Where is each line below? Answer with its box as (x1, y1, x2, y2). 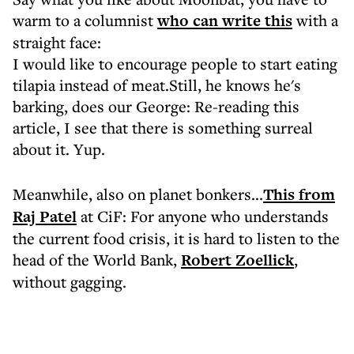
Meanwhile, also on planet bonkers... (13, 183, 263, 205)
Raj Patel (13, 205, 77, 228)
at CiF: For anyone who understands (77, 205, 329, 227)
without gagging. (13, 271, 126, 292)
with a (292, 9, 338, 31)
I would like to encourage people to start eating (13, 53, 337, 74)
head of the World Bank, (13, 249, 181, 270)
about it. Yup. (13, 138, 105, 160)
